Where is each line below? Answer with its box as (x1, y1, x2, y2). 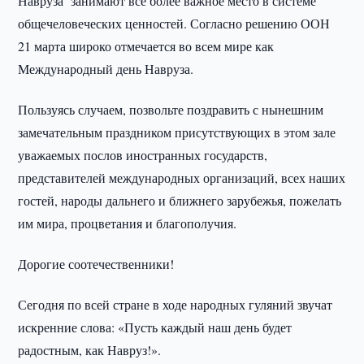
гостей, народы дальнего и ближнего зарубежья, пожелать (18, 192, 342, 209)
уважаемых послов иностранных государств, (18, 146, 268, 163)
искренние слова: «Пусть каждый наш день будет (18, 318, 292, 336)
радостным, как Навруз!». (18, 341, 162, 358)
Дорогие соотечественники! (18, 255, 175, 272)
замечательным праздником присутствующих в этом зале (18, 123, 336, 141)
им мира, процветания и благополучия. (18, 214, 237, 232)
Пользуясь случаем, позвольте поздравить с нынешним (18, 101, 324, 118)
